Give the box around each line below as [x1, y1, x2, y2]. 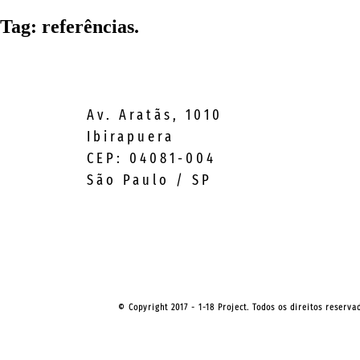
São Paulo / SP [86, 171, 212, 190]
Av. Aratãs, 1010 [86, 105, 223, 124]
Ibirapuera [86, 127, 174, 145]
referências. [42, 15, 139, 37]
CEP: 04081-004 [86, 149, 216, 167]
